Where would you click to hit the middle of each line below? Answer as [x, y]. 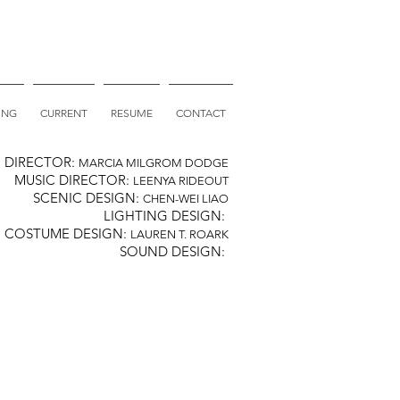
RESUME [132, 113]
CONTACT [201, 113]
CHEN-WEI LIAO [186, 199]
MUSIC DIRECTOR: [74, 180]
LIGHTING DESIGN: [166, 216]
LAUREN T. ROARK [179, 234]
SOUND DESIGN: [174, 251]
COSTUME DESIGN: [67, 233]
